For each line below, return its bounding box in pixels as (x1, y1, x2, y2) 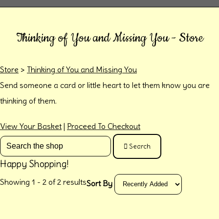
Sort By (87, 178, 112, 189)
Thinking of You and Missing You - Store (16, 29, 203, 46)
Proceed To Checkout (67, 121, 140, 131)
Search (129, 142, 151, 151)
